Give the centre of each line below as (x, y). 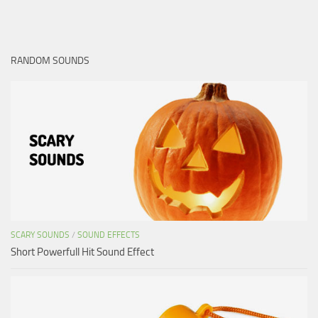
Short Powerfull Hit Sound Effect (82, 252)
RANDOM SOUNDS (50, 60)
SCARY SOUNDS (40, 235)
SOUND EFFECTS (109, 235)
